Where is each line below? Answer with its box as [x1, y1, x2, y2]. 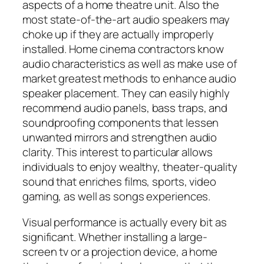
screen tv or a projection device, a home [22, 243, 217, 259]
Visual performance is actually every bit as [22, 214, 227, 230]
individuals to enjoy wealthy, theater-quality [22, 159, 237, 175]
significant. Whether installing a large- [22, 229, 207, 245]
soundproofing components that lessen [22, 115, 219, 131]
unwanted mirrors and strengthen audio [22, 130, 217, 146]
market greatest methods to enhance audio [22, 71, 236, 87]
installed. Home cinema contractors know [22, 41, 225, 57]
